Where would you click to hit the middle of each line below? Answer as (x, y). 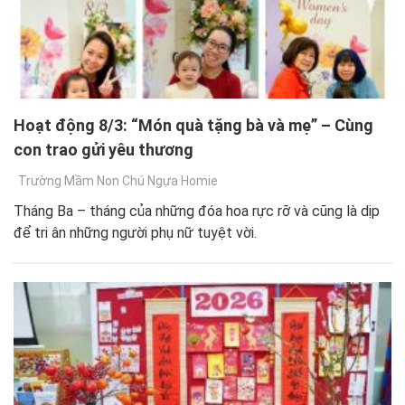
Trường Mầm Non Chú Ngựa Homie (118, 180)
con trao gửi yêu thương (104, 149)
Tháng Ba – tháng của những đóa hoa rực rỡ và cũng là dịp (197, 211)
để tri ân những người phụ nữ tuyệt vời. (135, 232)
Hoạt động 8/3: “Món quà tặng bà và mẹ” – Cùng (193, 125)
